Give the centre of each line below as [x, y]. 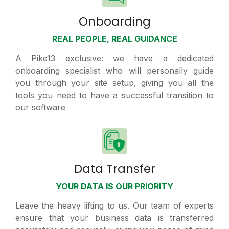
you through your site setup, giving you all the [114, 83]
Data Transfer [114, 169]
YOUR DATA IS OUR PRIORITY [114, 186]
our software [40, 108]
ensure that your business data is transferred [114, 218]
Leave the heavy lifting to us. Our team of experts [114, 206]
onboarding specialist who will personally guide [114, 71]
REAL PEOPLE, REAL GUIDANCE [114, 39]
